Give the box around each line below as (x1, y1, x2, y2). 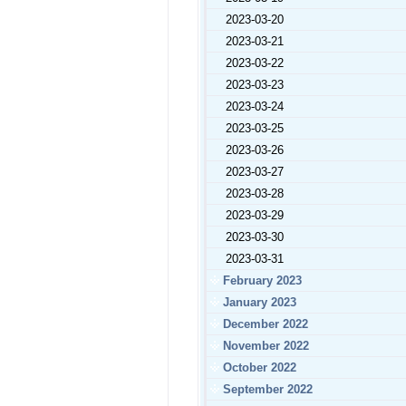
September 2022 (219, 382, 313, 396)
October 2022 (219, 361, 296, 374)
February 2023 (219, 274, 302, 287)
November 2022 (219, 339, 309, 353)
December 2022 (219, 317, 308, 331)
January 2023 (219, 295, 296, 309)
